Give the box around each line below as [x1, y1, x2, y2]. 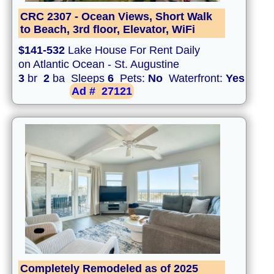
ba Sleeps [50, 72, 108, 85]
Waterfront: [163, 72, 226, 85]
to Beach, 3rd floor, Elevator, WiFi [20, 23, 195, 36]
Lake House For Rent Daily [65, 44, 200, 57]
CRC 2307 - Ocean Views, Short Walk [20, 10, 212, 23]
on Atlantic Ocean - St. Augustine [18, 58, 179, 71]
